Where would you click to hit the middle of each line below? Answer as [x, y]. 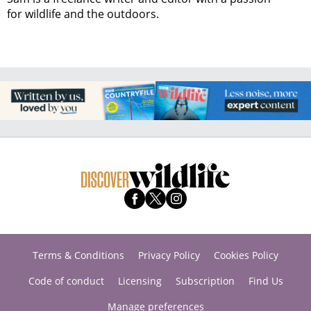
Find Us [266, 281]
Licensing [140, 281]
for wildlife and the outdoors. [83, 14]
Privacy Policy [169, 255]
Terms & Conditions [78, 255]
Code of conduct [66, 281]
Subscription [205, 281]
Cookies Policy [246, 255]
